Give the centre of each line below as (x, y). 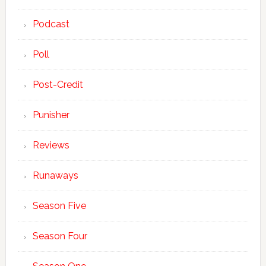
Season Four (60, 236)
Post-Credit (58, 85)
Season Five (59, 206)
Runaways (55, 176)
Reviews (51, 145)
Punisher (51, 115)
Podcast (51, 24)
